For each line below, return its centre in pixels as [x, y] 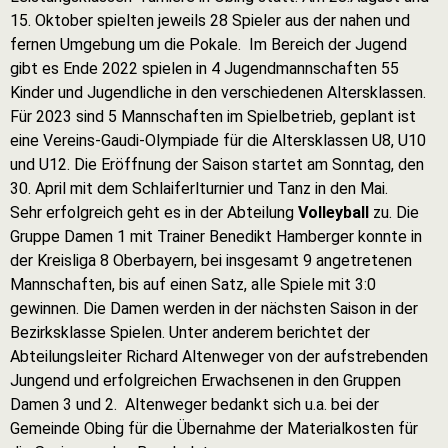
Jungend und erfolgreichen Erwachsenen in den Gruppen [205, 380]
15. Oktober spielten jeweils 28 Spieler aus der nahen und [210, 20]
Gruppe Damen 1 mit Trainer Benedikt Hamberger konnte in [216, 236]
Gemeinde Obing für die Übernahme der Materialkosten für [214, 428]
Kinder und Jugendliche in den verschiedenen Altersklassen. [220, 92]
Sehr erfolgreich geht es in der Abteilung [154, 212]
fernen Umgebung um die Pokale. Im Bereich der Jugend [208, 44]
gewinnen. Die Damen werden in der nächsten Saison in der [214, 308]
